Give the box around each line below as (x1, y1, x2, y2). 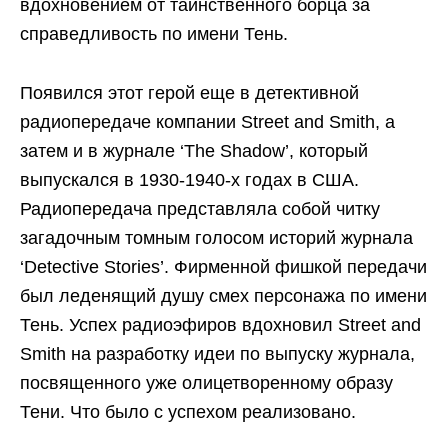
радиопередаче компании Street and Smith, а (20, 111, 395, 132)
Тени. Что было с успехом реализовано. (20, 401, 356, 422)
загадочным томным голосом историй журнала (20, 227, 413, 248)
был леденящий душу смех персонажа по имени (20, 285, 427, 306)
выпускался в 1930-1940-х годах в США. (20, 169, 359, 190)
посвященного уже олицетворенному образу (20, 372, 393, 393)
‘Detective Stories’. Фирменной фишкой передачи (20, 256, 427, 277)
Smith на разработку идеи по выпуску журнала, (20, 343, 415, 364)
